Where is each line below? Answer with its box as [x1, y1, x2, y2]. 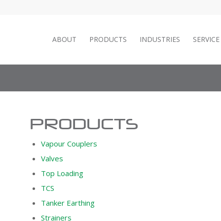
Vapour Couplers [40, 139, 97, 148]
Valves [40, 153, 63, 163]
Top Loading [40, 168, 83, 178]
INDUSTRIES [140, 35, 180, 44]
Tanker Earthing [40, 198, 95, 208]
